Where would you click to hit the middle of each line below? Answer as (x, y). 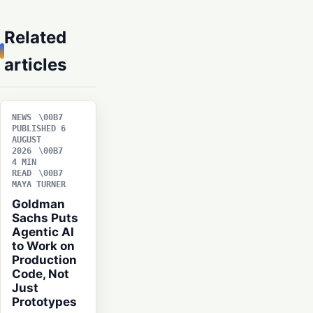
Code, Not (41, 274)
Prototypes (44, 302)
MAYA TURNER (39, 185)
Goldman (38, 204)
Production (44, 260)
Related (35, 38)
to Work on (43, 246)
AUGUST (27, 140)
